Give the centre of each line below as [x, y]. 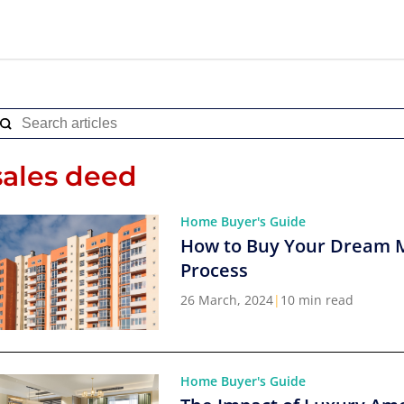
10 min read [317, 300]
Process [214, 270]
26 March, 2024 [227, 300]
